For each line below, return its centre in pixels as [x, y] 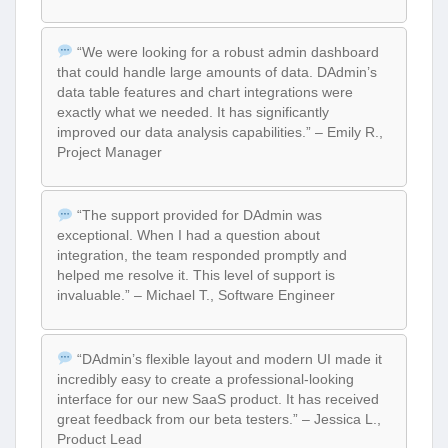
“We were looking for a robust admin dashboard [225, 51]
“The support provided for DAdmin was [197, 215]
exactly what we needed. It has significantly [193, 111]
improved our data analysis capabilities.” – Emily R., [220, 131]
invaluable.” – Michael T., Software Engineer [196, 295]
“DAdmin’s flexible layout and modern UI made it [227, 358]
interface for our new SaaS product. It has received [218, 398]
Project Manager [109, 151]
